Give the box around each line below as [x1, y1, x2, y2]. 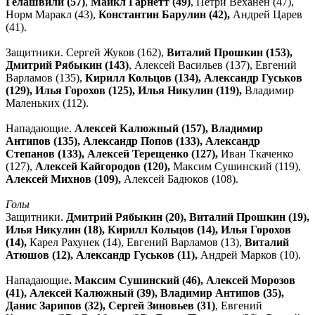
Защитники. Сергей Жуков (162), [6, 46, 167, 58]
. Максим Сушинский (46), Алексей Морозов [69, 274, 295, 286]
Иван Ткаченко [218, 147, 293, 160]
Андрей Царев [230, 8, 302, 20]
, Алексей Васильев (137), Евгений [129, 58, 297, 71]
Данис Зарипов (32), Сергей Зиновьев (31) [6, 299, 215, 311]
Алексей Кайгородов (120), [35, 160, 170, 172]
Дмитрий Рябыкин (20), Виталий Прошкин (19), [66, 210, 309, 223]
